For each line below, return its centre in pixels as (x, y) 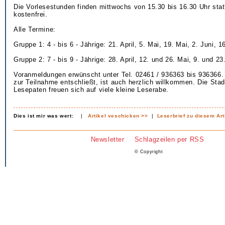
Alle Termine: (35, 29)
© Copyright (149, 152)
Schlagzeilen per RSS (169, 139)
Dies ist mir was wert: (44, 116)
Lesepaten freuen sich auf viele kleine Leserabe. (91, 90)
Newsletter (107, 139)
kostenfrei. (31, 14)
